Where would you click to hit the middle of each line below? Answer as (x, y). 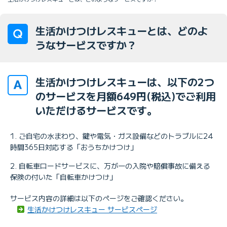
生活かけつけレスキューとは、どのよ (122, 30)
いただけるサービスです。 (96, 110)
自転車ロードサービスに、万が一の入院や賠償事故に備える (115, 165)
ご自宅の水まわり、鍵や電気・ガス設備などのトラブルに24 (116, 136)
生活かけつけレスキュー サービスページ (92, 209)
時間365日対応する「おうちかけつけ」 (74, 147)
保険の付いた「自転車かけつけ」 (63, 177)
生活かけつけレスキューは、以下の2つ (125, 82)
